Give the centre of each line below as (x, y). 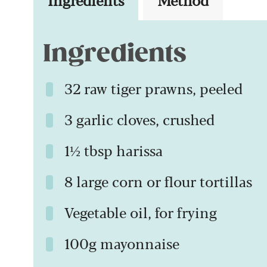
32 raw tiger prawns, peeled (153, 88)
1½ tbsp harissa (114, 150)
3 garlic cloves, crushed (139, 119)
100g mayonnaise (122, 243)
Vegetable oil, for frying (141, 212)
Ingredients (115, 53)
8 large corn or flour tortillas (158, 181)
